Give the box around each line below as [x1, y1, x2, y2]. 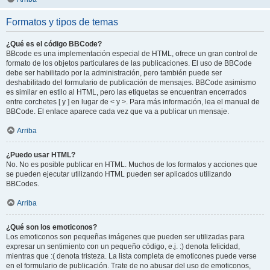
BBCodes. [6, 179, 39, 188]
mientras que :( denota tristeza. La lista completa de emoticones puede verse [6, 251, 257, 260]
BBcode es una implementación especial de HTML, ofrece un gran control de [6, 49, 257, 58]
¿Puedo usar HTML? [6, 150, 75, 159]
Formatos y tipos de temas [6, 16, 118, 27]
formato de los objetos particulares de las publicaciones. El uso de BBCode [6, 58, 252, 67]
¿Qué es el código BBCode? [6, 39, 102, 48]
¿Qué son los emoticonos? [6, 222, 97, 231]
